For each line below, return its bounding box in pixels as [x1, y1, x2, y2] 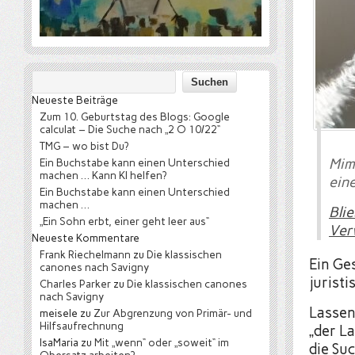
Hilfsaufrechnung [40, 319, 124, 332]
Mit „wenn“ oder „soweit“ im [94, 336, 229, 349]
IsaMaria [40, 336, 78, 349]
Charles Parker [40, 277, 111, 290]
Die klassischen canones [127, 277, 247, 290]
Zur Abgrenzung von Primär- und [94, 307, 252, 319]
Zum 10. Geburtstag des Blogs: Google [40, 110, 230, 123]
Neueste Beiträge [32, 94, 118, 106]
